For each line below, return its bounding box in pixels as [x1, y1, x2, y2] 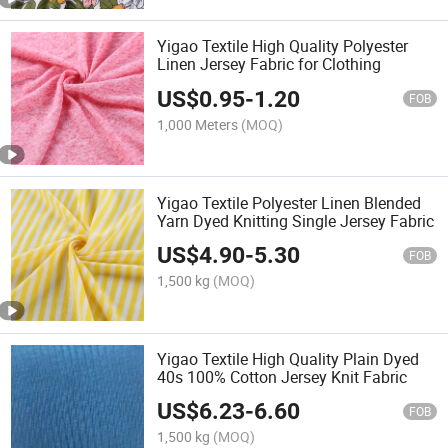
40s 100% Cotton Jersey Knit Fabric [157, 365, 408, 388]
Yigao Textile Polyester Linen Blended [157, 191, 422, 214]
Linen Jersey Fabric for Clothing [157, 53, 382, 76]
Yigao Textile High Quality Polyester [157, 35, 409, 58]
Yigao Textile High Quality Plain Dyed [157, 347, 420, 370]
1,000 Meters [157, 114, 239, 134]
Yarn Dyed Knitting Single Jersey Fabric [157, 209, 435, 232]
